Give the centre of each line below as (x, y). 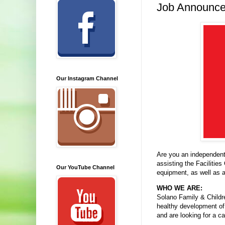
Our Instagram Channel (87, 78)
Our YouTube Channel (85, 167)
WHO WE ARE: (180, 188)
